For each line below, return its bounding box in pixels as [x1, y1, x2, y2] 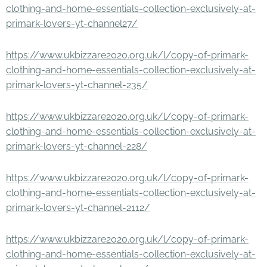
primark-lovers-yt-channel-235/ [6, 79, 148, 91]
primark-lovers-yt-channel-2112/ [6, 202, 150, 213]
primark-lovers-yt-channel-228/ [6, 141, 147, 152]
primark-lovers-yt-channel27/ [6, 18, 138, 29]
